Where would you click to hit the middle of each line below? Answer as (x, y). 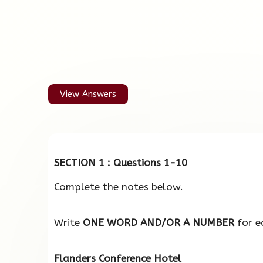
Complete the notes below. (119, 187)
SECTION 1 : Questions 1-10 (121, 163)
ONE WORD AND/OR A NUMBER (159, 223)
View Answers (88, 94)
